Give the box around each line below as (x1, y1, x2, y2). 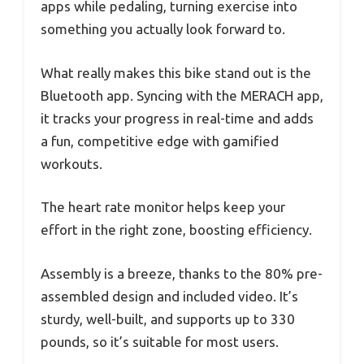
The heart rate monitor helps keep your (41, 199, 285, 215)
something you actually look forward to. (41, 21, 285, 37)
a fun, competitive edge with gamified (41, 132, 279, 149)
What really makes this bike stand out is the (41, 64, 311, 80)
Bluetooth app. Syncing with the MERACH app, (41, 87, 323, 103)
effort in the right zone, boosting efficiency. (41, 222, 312, 238)
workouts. (41, 155, 102, 171)
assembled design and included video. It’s (41, 288, 298, 304)
